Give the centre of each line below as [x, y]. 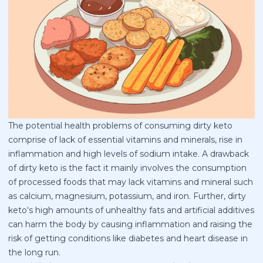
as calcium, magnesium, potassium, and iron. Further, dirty [127, 196]
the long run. [34, 253]
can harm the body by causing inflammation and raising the [130, 225]
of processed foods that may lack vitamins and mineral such [131, 182]
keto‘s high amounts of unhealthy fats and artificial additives [131, 210]
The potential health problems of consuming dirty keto [120, 126]
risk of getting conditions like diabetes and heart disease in [128, 239]
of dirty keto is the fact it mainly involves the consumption [127, 168]
